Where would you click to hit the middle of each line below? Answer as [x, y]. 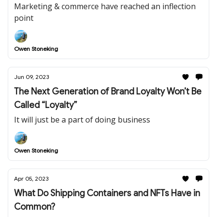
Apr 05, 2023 [31, 178]
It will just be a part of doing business [82, 120]
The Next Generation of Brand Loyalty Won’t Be [108, 92]
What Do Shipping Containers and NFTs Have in [107, 193]
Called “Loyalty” [46, 105]
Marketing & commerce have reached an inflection [105, 6]
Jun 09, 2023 [31, 77]
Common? [35, 207]
